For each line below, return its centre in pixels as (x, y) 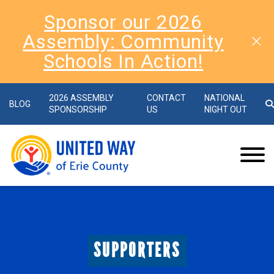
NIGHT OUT (225, 109)
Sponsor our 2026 (123, 22)
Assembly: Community (123, 42)
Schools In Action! (123, 61)
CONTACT (166, 98)
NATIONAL (224, 98)
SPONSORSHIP (78, 109)
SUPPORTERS (137, 250)
